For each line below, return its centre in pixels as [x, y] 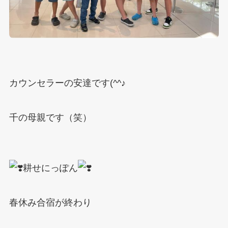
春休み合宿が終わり [50, 203]
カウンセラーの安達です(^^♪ [67, 83]
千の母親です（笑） [50, 117]
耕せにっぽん [50, 168]
